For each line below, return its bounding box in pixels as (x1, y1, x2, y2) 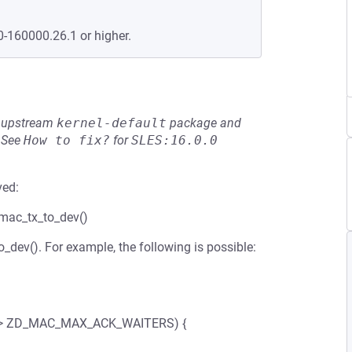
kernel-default (57, 115, 167, 130)
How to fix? (24, 133, 110, 148)
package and (167, 115, 241, 130)
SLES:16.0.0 (131, 133, 218, 148)
